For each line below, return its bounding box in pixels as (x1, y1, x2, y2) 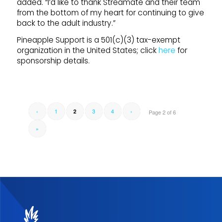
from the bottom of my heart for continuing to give (16, 7, 204, 18)
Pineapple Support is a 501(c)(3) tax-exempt (16, 35, 180, 45)
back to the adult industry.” (16, 17, 115, 28)
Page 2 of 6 (149, 108, 176, 116)
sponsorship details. (16, 55, 90, 66)
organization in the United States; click (16, 45, 159, 55)
